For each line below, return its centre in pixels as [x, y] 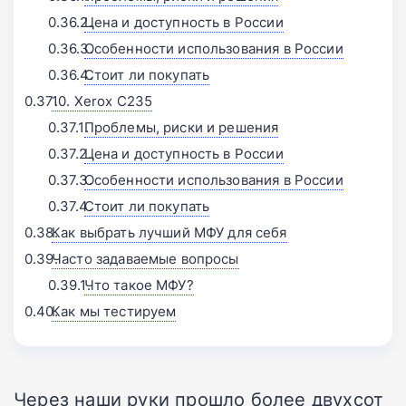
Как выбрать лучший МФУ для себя [169, 233]
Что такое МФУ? [139, 285]
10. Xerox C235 [102, 101]
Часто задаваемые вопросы [145, 259]
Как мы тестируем [114, 312]
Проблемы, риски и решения [181, 128]
